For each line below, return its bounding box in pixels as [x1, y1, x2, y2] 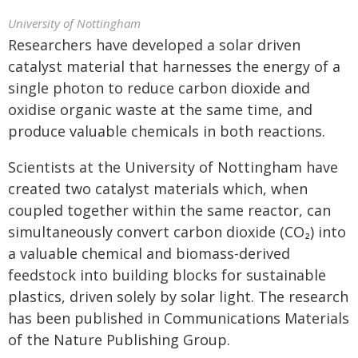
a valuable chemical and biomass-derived [8, 244, 290, 263]
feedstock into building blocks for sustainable [8, 265, 326, 284]
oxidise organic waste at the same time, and [8, 100, 312, 119]
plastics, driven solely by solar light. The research [8, 287, 348, 306]
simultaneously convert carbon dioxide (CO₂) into [8, 222, 346, 241]
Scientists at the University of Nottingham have [8, 157, 338, 177]
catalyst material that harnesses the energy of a [8, 57, 340, 76]
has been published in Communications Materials [8, 308, 349, 328]
